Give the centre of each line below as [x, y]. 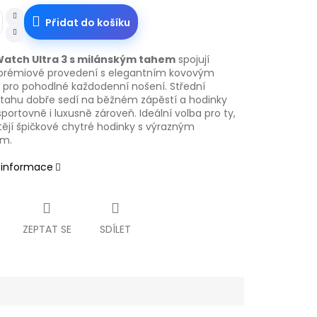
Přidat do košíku [87, 23]
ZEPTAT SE [47, 230]
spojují [192, 60]
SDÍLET [115, 230]
